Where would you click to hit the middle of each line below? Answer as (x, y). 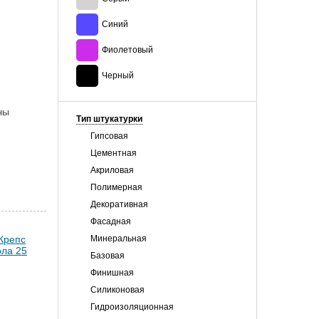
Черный (118, 75)
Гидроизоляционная (132, 307)
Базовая (108, 256)
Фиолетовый (127, 50)
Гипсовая (109, 136)
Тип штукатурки (109, 119)
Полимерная (116, 187)
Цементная (114, 153)
